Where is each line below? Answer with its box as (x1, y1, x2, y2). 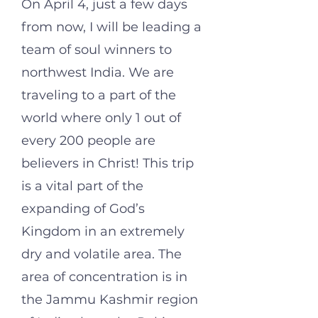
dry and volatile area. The (21, 246, 182, 262)
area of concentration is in (21, 269, 187, 285)
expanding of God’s (21, 201, 145, 216)
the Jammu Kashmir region (21, 292, 198, 307)
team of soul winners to (21, 42, 172, 57)
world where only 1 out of (21, 110, 181, 126)
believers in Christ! (21, 155, 143, 171)
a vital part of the (31, 178, 143, 194)
